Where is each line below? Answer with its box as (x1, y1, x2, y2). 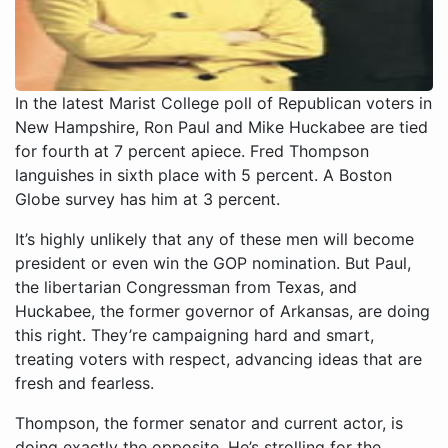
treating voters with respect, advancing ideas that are (15, 349, 422, 369)
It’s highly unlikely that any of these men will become (15, 229, 414, 249)
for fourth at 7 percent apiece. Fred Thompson (15, 141, 369, 161)
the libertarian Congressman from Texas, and (15, 277, 357, 297)
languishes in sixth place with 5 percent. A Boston (15, 165, 392, 185)
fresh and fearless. (15, 373, 154, 393)
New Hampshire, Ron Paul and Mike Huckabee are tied (15, 117, 428, 137)
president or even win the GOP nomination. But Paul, (15, 253, 411, 273)
